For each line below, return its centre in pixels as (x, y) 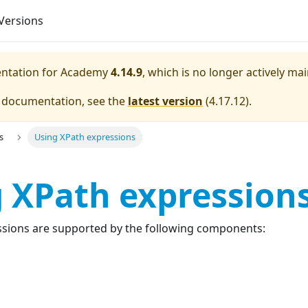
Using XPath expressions (85, 137)
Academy (84, 72)
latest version (165, 101)
